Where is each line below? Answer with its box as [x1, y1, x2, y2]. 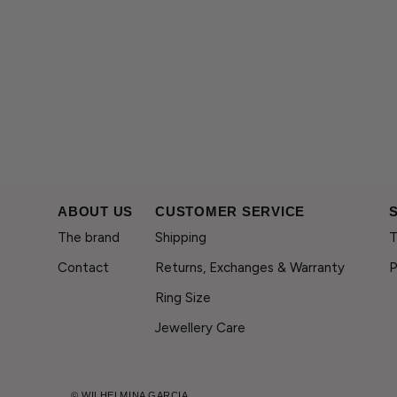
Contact [58, 260, 109, 276]
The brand [58, 230, 120, 246]
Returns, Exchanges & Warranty [155, 260, 345, 276]
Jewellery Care [155, 320, 245, 337]
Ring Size [155, 290, 211, 307]
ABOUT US [58, 204, 133, 220]
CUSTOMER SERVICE [155, 204, 305, 220]
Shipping [155, 230, 206, 246]
